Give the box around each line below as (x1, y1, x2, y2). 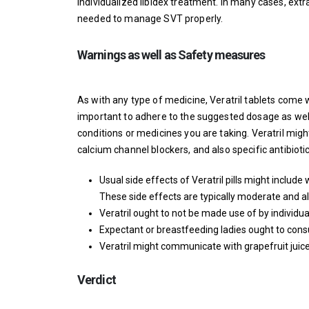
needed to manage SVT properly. (77, 13, 223, 24)
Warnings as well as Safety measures (77, 48, 266, 62)
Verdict (77, 272, 116, 287)
